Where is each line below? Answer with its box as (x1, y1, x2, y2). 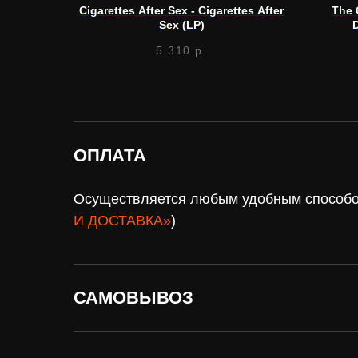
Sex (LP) (158, 18, 205, 32)
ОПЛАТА (74, 145, 146, 165)
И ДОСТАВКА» (74, 212, 171, 229)
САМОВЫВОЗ (74, 287, 193, 308)
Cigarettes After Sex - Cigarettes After (79, 4, 284, 18)
